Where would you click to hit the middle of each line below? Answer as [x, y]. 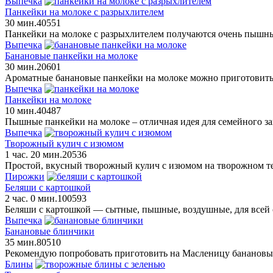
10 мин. [21, 110]
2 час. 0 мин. [31, 198]
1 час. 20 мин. [34, 154]
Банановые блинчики [50, 231]
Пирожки [25, 176]
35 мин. [21, 242]
